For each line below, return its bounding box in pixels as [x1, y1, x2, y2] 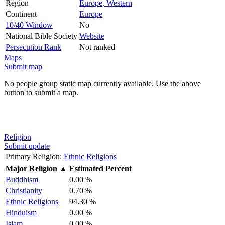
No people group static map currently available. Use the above [4, 79, 201, 88]
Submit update [4, 141, 50, 150]
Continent [6, 9, 37, 18]
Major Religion [6, 164, 57, 173]
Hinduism [6, 208, 37, 217]
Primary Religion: [6, 152, 62, 161]
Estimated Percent [69, 164, 132, 173]
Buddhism [6, 175, 38, 184]
